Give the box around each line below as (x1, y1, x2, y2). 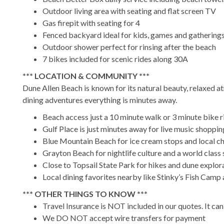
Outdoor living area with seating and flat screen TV (42, 5, 216, 15)
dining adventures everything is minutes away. (22, 94, 177, 104)
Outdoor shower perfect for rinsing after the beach (42, 41, 216, 51)
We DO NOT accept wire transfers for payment (42, 212, 205, 222)
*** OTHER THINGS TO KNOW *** (22, 188, 147, 198)
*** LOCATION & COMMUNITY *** (22, 70, 149, 80)
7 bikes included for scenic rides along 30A (42, 53, 188, 63)
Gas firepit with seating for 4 (42, 17, 140, 27)
